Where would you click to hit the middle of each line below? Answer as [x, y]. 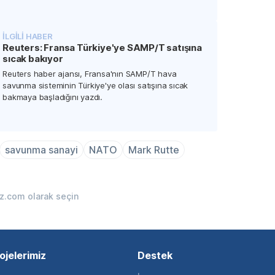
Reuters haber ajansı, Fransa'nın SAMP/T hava [90, 74]
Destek [155, 256]
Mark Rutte [154, 150]
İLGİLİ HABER [28, 37]
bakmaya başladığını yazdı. [52, 97]
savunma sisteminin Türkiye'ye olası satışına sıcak [95, 86]
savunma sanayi [41, 150]
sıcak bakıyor [33, 59]
